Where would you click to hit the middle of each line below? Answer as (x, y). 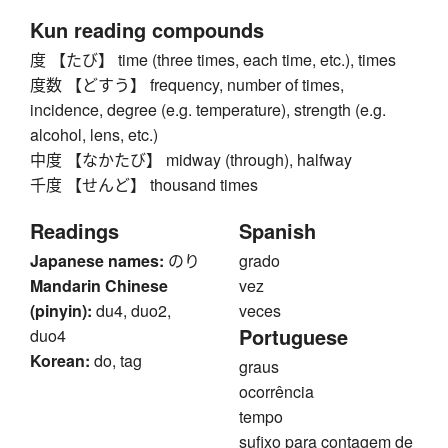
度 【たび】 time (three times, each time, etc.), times (213, 60)
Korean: (60, 361)
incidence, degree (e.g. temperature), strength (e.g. (208, 110)
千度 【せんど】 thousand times (144, 185)
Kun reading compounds (147, 30)
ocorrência (276, 392)
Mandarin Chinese (99, 286)
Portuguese (293, 337)
